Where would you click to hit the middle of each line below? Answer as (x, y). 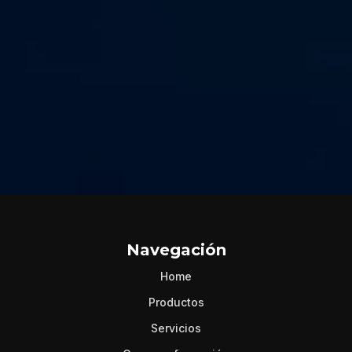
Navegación (176, 250)
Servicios (176, 328)
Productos (176, 302)
